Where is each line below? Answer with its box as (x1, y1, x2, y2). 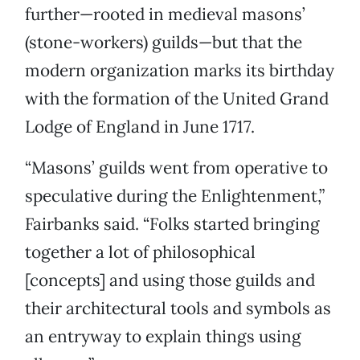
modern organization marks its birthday (25, 59, 334, 82)
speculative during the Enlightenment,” (25, 185, 325, 207)
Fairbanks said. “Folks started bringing (25, 213, 320, 235)
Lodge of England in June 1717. (25, 116, 255, 138)
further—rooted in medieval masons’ (25, 3, 305, 26)
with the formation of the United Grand (25, 88, 329, 110)
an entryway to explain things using (25, 325, 301, 348)
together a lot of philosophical (25, 241, 256, 264)
